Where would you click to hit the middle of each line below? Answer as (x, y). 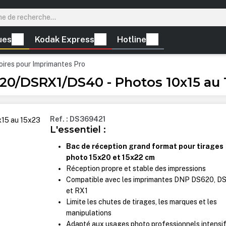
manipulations (89, 213)
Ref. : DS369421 (78, 119)
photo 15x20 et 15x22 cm (111, 158)
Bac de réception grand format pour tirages (145, 147)
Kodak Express (64, 40)
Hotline (132, 40)
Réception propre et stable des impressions (136, 169)
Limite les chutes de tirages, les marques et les (142, 202)
